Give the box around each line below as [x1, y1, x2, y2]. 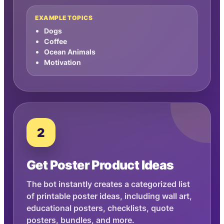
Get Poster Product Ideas [26, 157, 174, 172]
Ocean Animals [44, 47, 95, 56]
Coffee [44, 37, 67, 45]
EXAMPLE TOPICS [35, 14, 92, 21]
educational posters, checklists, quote [26, 203, 173, 213]
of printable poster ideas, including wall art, [26, 191, 192, 201]
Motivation [44, 58, 81, 66]
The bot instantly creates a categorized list [26, 179, 190, 189]
